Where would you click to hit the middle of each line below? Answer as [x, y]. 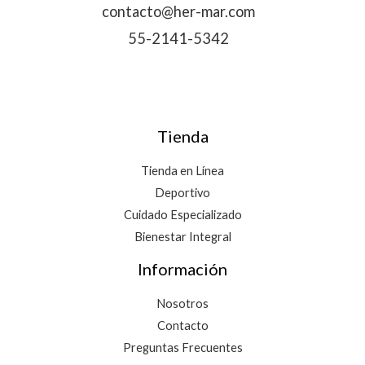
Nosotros [182, 303]
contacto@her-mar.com [178, 11]
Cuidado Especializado [182, 214]
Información [182, 268]
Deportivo [182, 192]
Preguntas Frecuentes [182, 347]
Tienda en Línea [182, 170]
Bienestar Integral [182, 236]
